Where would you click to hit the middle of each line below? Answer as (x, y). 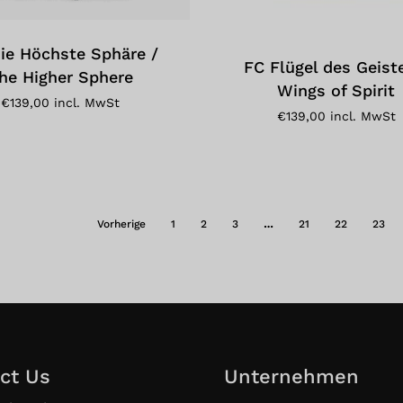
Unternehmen (291, 376)
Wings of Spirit (336, 90)
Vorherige (121, 224)
